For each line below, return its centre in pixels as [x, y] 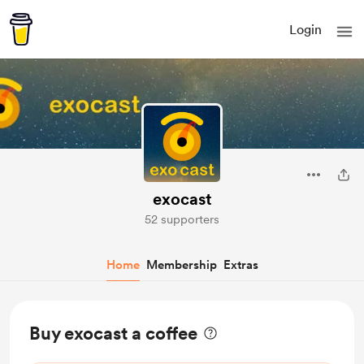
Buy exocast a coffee [113, 333]
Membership [181, 265]
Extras [240, 265]
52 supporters [182, 219]
